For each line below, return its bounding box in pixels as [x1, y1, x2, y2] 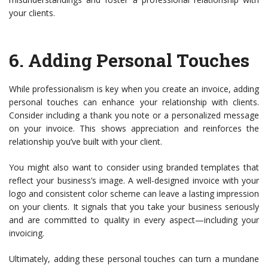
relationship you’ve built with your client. [9, 136, 162, 147]
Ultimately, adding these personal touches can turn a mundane [9, 253, 259, 264]
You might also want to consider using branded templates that [9, 162, 259, 173]
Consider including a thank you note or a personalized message [9, 109, 259, 121]
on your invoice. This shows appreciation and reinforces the [9, 123, 259, 134]
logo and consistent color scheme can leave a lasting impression [9, 188, 259, 199]
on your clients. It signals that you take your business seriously [9, 201, 259, 212]
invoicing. [9, 227, 44, 239]
